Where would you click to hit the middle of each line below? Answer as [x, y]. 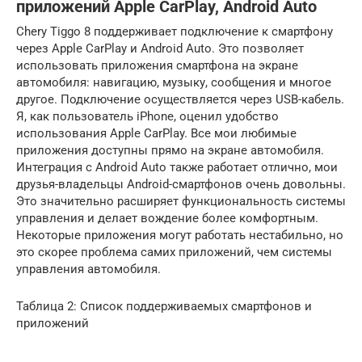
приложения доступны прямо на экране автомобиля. [170, 150]
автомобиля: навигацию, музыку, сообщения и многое [174, 82]
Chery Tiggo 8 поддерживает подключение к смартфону [175, 32]
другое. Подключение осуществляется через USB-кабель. [180, 99]
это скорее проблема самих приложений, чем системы [174, 252]
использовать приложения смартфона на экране [157, 65]
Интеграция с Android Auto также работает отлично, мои [177, 167]
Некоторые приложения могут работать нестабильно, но [180, 235]
